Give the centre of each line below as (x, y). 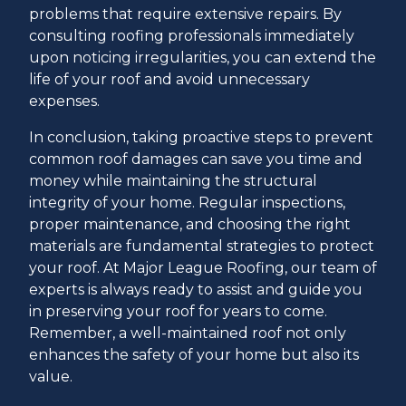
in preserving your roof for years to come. (178, 311)
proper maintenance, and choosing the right (190, 224)
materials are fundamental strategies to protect (202, 246)
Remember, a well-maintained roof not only (188, 333)
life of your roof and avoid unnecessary (169, 79)
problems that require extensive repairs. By (185, 14)
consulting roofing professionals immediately (192, 35)
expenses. (64, 101)
